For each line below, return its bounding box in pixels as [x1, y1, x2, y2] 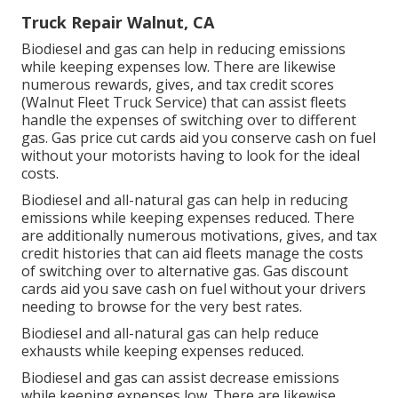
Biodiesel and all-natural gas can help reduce [21, 322, 319, 343]
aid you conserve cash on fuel [176, 127, 376, 147]
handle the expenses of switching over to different [21, 109, 356, 130]
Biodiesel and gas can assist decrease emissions [21, 367, 339, 387]
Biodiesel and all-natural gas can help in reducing [21, 189, 348, 210]
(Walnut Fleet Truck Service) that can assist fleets [21, 92, 346, 112]
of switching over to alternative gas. [21, 260, 263, 281]
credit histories [21, 243, 121, 263]
